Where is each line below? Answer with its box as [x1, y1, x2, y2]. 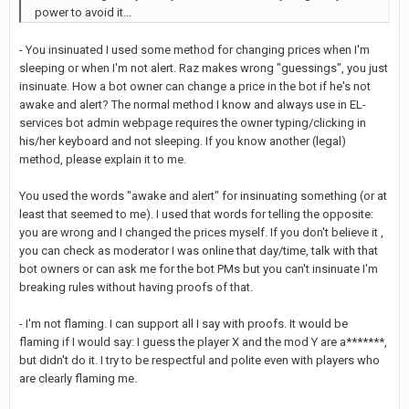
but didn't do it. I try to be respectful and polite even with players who [19, 353, 380, 367]
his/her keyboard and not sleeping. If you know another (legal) [19, 134, 346, 148]
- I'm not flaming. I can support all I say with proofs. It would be [19, 317, 348, 330]
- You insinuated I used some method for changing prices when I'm [19, 43, 370, 57]
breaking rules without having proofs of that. [19, 280, 253, 294]
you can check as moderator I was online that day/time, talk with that [19, 244, 378, 257]
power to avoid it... [35, 5, 131, 19]
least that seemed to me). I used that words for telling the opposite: [19, 207, 373, 221]
